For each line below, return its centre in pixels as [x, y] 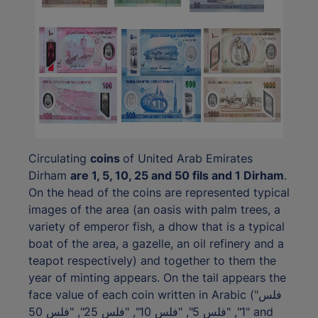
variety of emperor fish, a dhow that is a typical [157, 227]
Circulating [59, 159]
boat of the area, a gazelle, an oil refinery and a [156, 244]
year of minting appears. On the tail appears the [157, 278]
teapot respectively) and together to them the [152, 261]
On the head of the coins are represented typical [159, 193]
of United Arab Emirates [188, 159]
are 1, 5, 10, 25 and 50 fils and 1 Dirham [177, 176]
